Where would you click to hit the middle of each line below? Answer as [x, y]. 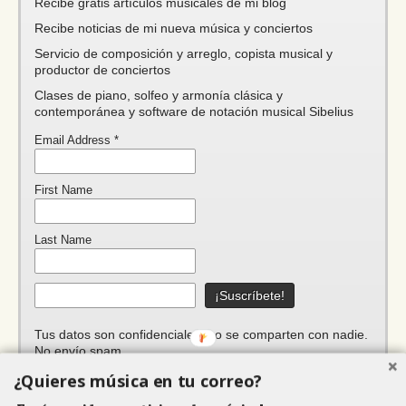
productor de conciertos [102, 70]
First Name [63, 191]
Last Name [63, 241]
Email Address [74, 141]
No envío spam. [80, 351]
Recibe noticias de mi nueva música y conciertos [174, 29]
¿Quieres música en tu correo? [138, 382]
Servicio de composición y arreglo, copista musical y [184, 54]
